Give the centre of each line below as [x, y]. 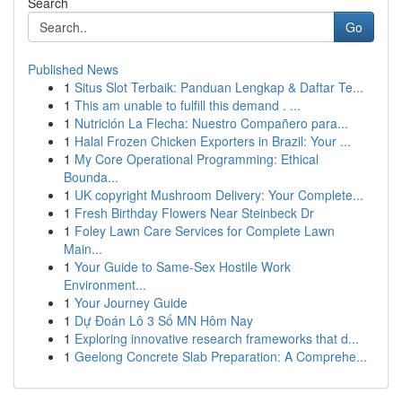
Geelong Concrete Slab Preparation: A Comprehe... [221, 356]
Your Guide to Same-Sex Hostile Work [183, 267]
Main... [83, 249]
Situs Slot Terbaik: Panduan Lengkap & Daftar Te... [219, 87]
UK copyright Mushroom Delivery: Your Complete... [219, 195]
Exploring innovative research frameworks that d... [217, 338]
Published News [73, 69]
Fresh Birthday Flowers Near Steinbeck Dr [194, 213]
